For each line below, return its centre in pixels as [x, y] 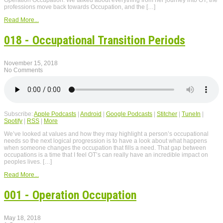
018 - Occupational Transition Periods [95, 41]
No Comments [23, 70]
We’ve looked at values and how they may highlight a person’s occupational [106, 134]
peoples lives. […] [28, 162]
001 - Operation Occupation [70, 195]
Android [91, 114]
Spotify [13, 121]
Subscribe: [19, 114]
